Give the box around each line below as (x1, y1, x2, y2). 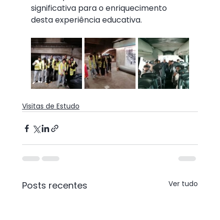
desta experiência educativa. (30, 14, 142, 26)
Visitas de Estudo (22, 101, 80, 111)
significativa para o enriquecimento (30, 2, 169, 14)
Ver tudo (168, 179, 198, 189)
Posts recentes (22, 179, 87, 192)
